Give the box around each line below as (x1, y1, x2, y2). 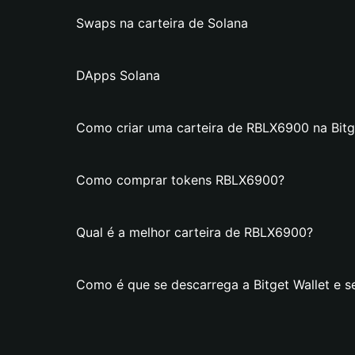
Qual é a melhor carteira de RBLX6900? (76, 224, 313, 240)
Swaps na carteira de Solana (76, 15, 248, 31)
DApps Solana (76, 67, 160, 83)
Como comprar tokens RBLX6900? (76, 172, 284, 188)
